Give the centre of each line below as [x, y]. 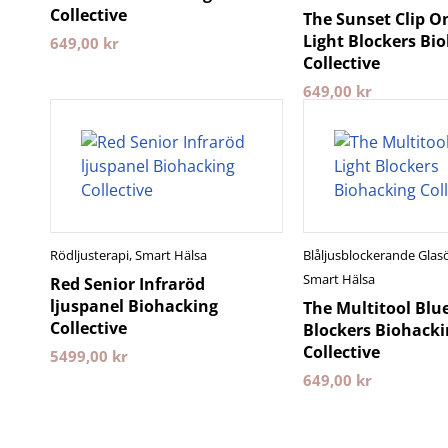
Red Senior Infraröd [127, 284]
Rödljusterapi [89, 255]
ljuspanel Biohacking [134, 306]
